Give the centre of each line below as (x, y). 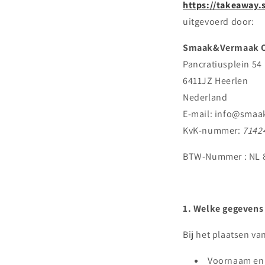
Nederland (205, 97)
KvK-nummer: (213, 130)
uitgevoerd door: (219, 22)
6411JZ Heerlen (216, 81)
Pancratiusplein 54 (222, 64)
